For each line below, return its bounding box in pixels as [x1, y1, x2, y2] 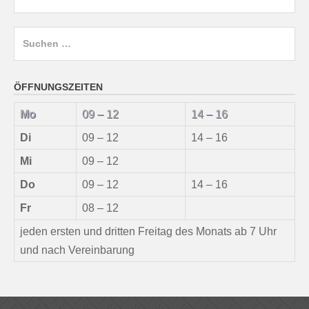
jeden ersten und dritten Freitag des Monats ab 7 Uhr [20, 226, 277, 238]
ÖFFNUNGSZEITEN [14, 81, 103, 93]
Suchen [13, 30, 51, 42]
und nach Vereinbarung [20, 244, 134, 257]
